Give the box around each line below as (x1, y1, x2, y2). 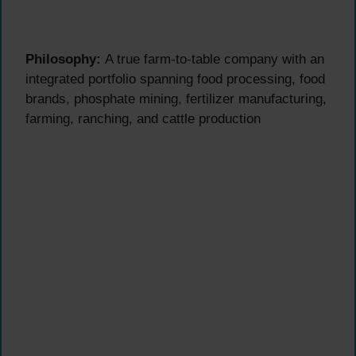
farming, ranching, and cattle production (25, 111, 261, 127)
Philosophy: (25, 52, 101, 68)
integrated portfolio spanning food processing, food (25, 72, 325, 87)
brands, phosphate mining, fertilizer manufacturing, (25, 91, 327, 107)
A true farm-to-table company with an (101, 52, 324, 68)
